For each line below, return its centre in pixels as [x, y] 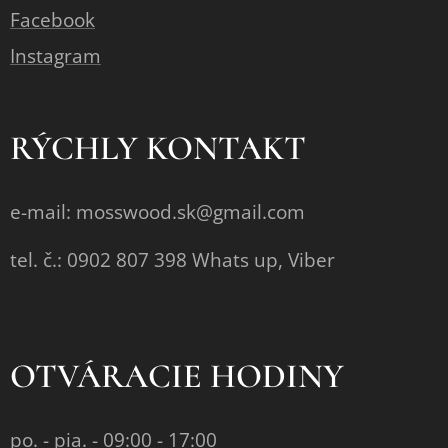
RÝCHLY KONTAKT [158, 148]
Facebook [52, 20]
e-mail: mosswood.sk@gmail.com [157, 212]
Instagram [55, 56]
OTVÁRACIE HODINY [177, 376]
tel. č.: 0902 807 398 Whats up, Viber [172, 260]
